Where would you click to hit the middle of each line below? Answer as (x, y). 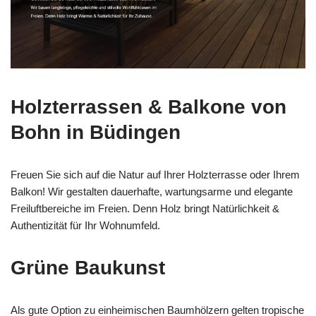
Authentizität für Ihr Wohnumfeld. (85, 226)
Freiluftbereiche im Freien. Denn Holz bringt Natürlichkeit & (145, 209)
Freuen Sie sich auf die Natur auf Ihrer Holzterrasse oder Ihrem (155, 175)
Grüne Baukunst (88, 268)
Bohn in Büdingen (96, 133)
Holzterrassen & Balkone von (148, 107)
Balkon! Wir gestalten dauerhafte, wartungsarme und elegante (152, 192)
